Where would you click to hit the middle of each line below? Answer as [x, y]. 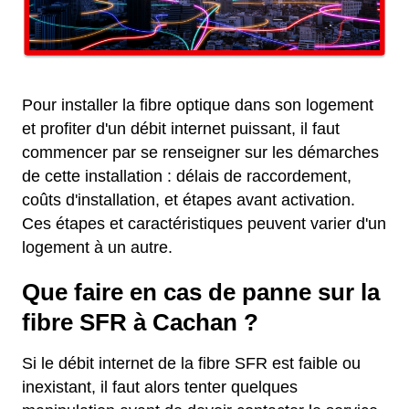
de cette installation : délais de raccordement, [187, 177]
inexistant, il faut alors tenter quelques [160, 388]
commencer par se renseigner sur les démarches [200, 153]
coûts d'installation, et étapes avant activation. [189, 200]
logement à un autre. [97, 248]
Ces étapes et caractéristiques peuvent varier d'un [204, 224]
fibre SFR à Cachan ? [140, 323]
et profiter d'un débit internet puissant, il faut [181, 129]
